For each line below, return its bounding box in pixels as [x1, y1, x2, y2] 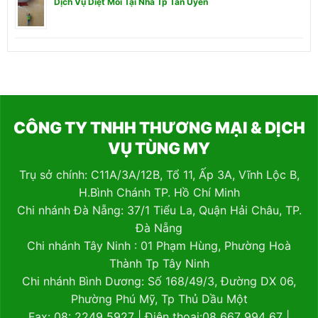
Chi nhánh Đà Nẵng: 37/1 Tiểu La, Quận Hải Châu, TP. [16, 202, 302, 217]
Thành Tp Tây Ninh [109, 256, 209, 270]
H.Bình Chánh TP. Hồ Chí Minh [78, 185, 240, 199]
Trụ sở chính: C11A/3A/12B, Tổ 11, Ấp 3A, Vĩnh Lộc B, [18, 167, 300, 182]
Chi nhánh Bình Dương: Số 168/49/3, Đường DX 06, [22, 273, 296, 288]
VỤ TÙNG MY [108, 138, 210, 158]
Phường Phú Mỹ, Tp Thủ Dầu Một [70, 291, 248, 306]
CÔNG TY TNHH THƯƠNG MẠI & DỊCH [13, 117, 305, 137]
